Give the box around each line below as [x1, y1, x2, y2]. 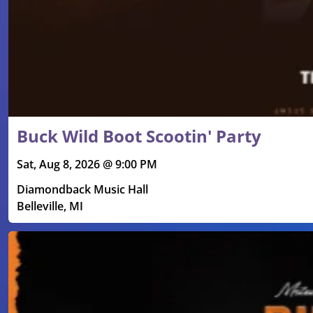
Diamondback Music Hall [17, 182, 148, 198]
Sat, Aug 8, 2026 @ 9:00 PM [17, 156, 157, 173]
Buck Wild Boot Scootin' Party [17, 124, 261, 148]
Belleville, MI [17, 198, 83, 214]
